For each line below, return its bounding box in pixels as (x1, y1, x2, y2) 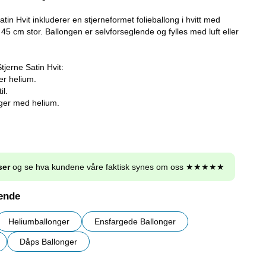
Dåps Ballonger (20, 237, 77, 247)
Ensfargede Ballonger (94, 217, 176, 227)
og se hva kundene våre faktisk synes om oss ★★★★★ (10, 162, 224, 172)
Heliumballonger (8, 217, 69, 227)
